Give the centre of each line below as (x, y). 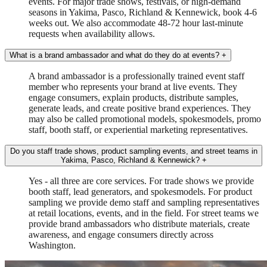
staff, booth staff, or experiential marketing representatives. (138, 129)
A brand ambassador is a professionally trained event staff (136, 76)
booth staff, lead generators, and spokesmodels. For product (140, 191)
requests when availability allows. (92, 33)
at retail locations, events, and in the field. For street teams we (144, 213)
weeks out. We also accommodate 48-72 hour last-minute (136, 23)
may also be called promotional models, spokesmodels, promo (145, 119)
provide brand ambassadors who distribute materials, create (139, 223)
